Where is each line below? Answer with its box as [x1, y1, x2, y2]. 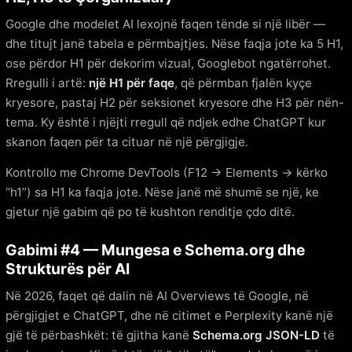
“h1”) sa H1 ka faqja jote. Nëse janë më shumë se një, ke [5, 184, 319, 200]
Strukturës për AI [5, 258, 130, 278]
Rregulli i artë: [5, 75, 89, 90]
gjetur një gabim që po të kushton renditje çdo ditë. [5, 203, 295, 219]
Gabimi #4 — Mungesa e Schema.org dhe [5, 240, 305, 259]
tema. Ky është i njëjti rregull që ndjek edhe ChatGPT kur [5, 114, 326, 130]
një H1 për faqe [89, 75, 174, 90]
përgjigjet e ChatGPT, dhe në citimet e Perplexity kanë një [5, 307, 333, 323]
